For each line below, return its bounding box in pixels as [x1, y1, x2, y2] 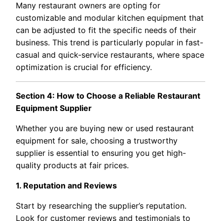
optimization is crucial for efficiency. [16, 62, 152, 72]
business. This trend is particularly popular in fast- [16, 37, 203, 47]
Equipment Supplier [16, 103, 92, 113]
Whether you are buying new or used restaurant [16, 123, 194, 133]
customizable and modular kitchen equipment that [16, 12, 204, 23]
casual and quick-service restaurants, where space [16, 49, 204, 60]
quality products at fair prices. [16, 160, 129, 170]
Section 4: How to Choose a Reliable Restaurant [16, 90, 200, 101]
